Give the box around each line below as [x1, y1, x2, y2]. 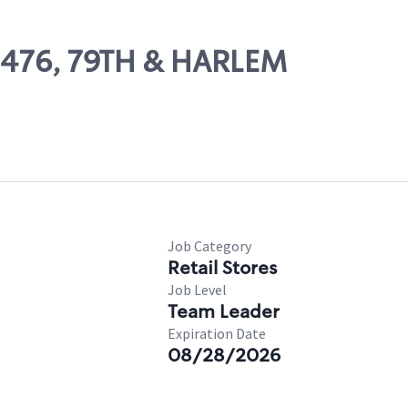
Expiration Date [168, 324, 266, 342]
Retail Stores [168, 256, 277, 280]
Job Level [168, 280, 227, 299]
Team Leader [168, 300, 280, 323]
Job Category [168, 237, 251, 255]
